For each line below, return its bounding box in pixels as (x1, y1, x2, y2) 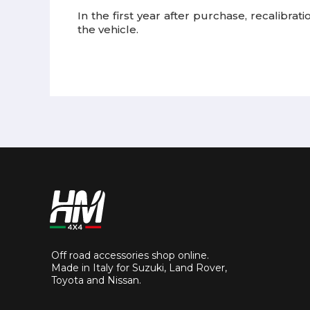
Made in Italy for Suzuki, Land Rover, (51, 262, 227, 274)
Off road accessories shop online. (51, 249, 209, 262)
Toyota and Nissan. (51, 274, 141, 286)
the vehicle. (77, 23, 138, 36)
